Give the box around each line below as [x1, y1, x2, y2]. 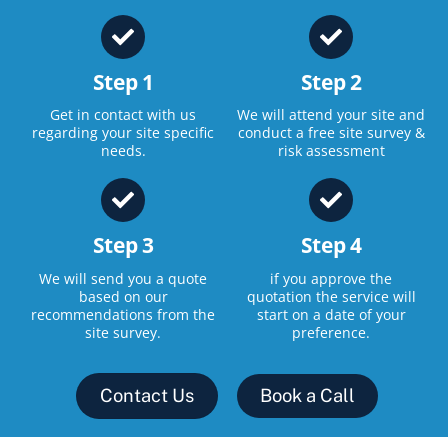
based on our [78, 286, 168, 306]
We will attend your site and [237, 105, 426, 124]
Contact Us [99, 385, 194, 407]
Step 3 [92, 231, 154, 260]
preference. [292, 322, 371, 342]
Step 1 [92, 67, 154, 96]
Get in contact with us [50, 105, 197, 124]
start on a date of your [256, 304, 406, 324]
